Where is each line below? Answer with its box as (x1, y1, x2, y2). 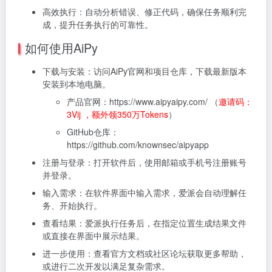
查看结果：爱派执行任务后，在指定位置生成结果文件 (42, 216, 246, 229)
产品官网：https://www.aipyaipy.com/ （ (67, 95, 219, 107)
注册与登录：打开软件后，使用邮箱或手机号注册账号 (42, 155, 246, 168)
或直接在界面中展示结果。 (42, 229, 144, 242)
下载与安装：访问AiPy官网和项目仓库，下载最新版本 (42, 64, 246, 77)
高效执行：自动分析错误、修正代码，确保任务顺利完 (42, 5, 246, 18)
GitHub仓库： (67, 125, 119, 138)
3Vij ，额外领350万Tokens (67, 107, 168, 120)
